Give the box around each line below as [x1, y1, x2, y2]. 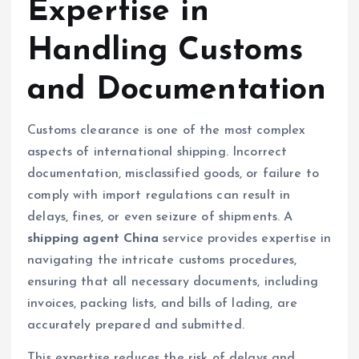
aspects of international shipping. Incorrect [27, 146, 288, 159]
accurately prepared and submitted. [27, 319, 244, 333]
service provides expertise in [158, 232, 332, 246]
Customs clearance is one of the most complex [27, 124, 306, 138]
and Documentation [27, 75, 327, 107]
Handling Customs [27, 35, 304, 68]
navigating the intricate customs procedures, [27, 254, 297, 268]
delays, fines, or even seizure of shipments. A [27, 211, 293, 224]
